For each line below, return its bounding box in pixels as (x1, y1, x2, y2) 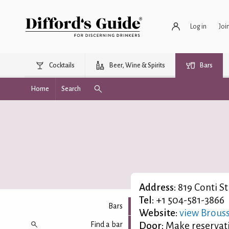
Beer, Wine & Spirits (109, 62, 165, 69)
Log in (190, 22, 207, 30)
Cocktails (49, 62, 75, 69)
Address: (139, 182, 176, 193)
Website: (139, 208, 177, 218)
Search (61, 85, 81, 93)
